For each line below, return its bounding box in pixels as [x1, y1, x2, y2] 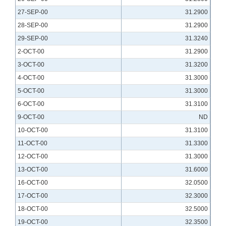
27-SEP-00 [18, 9, 48, 16]
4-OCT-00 [18, 74, 44, 82]
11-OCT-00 [18, 140, 47, 147]
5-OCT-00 [18, 87, 44, 95]
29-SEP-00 [18, 35, 48, 42]
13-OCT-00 [18, 166, 48, 174]
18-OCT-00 [18, 205, 48, 213]
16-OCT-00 [18, 179, 48, 187]
